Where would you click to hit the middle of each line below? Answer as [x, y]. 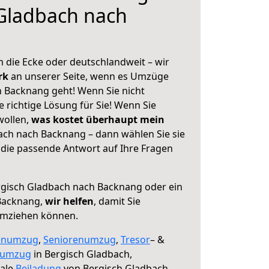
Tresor [135, 240]
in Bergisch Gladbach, [82, 254]
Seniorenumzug [80, 240]
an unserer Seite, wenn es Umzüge [90, 76]
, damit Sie [117, 201]
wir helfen [69, 201]
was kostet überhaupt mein [98, 119]
